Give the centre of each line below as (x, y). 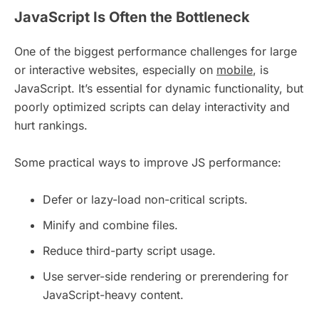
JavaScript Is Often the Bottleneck (132, 17)
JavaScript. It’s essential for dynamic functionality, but (159, 89)
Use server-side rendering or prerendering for (166, 277)
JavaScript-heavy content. (113, 295)
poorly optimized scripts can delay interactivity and (152, 107)
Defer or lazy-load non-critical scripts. (145, 200)
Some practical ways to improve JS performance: (148, 163)
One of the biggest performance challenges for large (156, 52)
